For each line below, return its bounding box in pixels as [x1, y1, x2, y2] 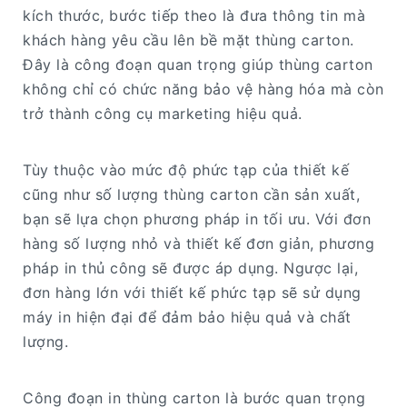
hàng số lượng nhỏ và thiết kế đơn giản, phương [23, 234, 374, 253]
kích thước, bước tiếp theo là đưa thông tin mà [23, 6, 365, 25]
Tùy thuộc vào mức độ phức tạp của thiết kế [23, 161, 349, 180]
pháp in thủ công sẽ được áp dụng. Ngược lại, [23, 259, 358, 278]
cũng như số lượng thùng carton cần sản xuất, [23, 185, 360, 204]
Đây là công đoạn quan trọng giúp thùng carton [23, 55, 373, 74]
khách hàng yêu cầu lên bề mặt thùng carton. [23, 31, 354, 50]
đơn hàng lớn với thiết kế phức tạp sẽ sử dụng [23, 283, 362, 303]
